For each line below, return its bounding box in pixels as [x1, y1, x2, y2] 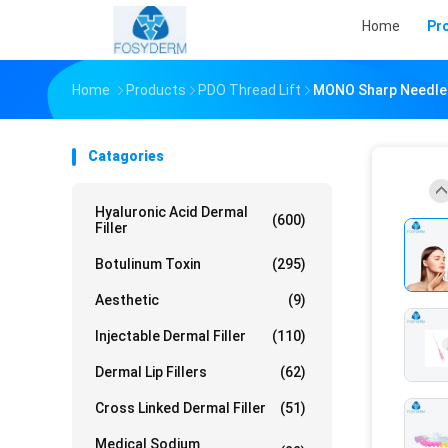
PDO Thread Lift [198, 82, 301, 98]
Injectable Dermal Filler [95, 328, 246, 344]
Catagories [88, 148, 164, 164]
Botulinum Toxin [95, 256, 201, 272]
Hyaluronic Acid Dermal [95, 204, 248, 220]
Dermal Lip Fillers [95, 364, 207, 380]
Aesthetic [95, 292, 159, 308]
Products [126, 82, 186, 98]
